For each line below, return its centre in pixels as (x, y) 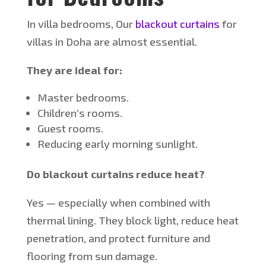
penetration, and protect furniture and (118, 238)
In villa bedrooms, (71, 24)
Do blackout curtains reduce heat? (115, 174)
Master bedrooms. (83, 98)
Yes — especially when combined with (118, 203)
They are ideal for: (74, 70)
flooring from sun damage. (92, 256)
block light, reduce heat (181, 221)
